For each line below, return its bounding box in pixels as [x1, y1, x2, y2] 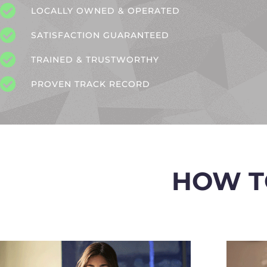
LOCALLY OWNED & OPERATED [30, 5, 180, 16]
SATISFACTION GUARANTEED [30, 29, 169, 41]
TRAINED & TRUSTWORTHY [30, 54, 159, 65]
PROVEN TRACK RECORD [30, 78, 150, 89]
